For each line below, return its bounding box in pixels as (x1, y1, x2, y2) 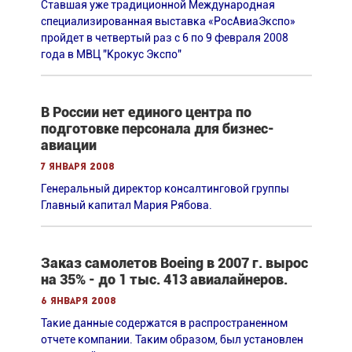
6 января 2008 (40, 295, 116, 306)
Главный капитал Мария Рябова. (40, 198, 212, 211)
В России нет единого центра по (40, 103, 251, 120)
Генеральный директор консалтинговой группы (40, 181, 289, 195)
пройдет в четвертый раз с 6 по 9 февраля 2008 (40, 31, 288, 44)
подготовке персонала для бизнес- (40, 119, 274, 137)
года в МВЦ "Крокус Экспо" (40, 47, 181, 60)
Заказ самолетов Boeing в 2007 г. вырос (40, 254, 308, 271)
